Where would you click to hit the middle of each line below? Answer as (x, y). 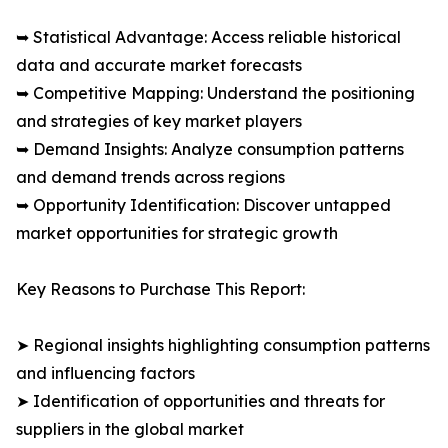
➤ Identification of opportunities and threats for (200, 401)
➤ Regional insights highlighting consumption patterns (223, 345)
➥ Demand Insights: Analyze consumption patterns (210, 149)
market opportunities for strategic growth (177, 233)
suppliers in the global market (130, 429)
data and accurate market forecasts (159, 65)
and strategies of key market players (159, 121)
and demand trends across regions (150, 177)
